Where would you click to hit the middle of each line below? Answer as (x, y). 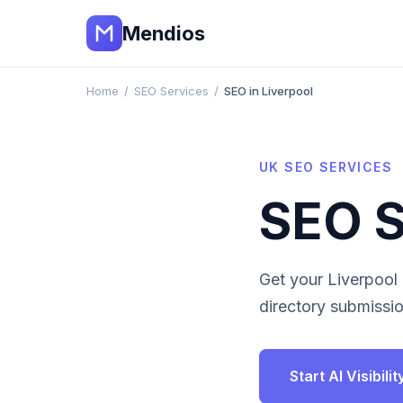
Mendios (164, 33)
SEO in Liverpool (269, 91)
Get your (293, 279)
